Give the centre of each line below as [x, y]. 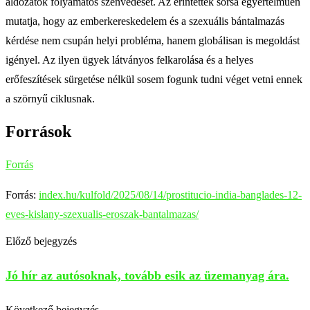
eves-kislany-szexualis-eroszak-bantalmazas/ [102, 214]
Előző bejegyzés [41, 241]
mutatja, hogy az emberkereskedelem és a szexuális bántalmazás [145, 21]
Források [38, 131]
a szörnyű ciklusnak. [50, 98]
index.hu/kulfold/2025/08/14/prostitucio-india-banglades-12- [170, 194]
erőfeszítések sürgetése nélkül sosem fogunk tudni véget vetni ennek [154, 79]
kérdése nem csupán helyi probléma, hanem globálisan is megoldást [153, 40]
